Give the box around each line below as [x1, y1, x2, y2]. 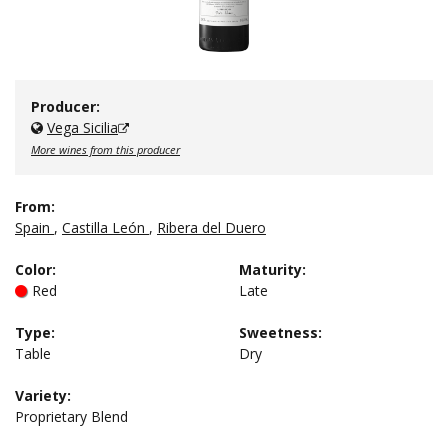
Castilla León [62, 218, 145, 237]
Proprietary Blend [15, 407, 128, 426]
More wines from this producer [31, 142, 180, 157]
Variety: [15, 386, 71, 405]
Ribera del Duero [157, 218, 266, 237]
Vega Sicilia [47, 118, 118, 137]
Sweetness [239, 323, 318, 342]
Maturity [239, 260, 302, 279]
